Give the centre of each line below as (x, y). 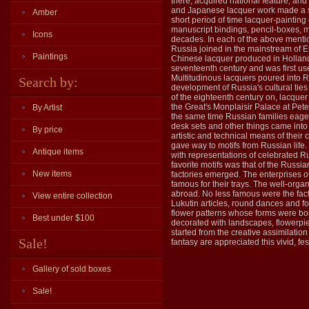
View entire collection (72, 196)
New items (52, 174)
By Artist (47, 108)
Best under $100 (63, 218)
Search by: (48, 82)
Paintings (50, 57)
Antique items (58, 152)
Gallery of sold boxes (72, 269)
